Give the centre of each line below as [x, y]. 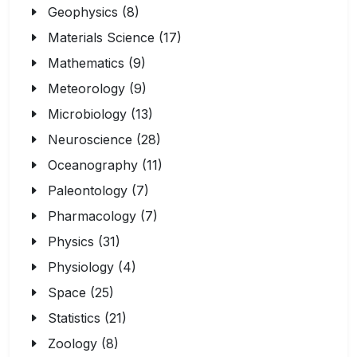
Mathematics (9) [97, 63]
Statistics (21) [87, 318]
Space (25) [81, 292]
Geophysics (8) [94, 12]
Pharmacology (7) [103, 216]
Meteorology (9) [97, 88]
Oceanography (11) [105, 165]
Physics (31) [84, 241]
